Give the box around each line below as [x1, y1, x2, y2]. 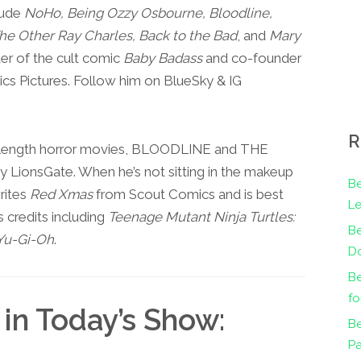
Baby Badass [123, 49, 202, 66]
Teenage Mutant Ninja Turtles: [108, 208, 295, 225]
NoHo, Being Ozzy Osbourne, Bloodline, [24, 4, 272, 21]
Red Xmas [30, 185, 93, 202]
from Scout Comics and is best [93, 185, 284, 202]
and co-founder [202, 49, 301, 66]
